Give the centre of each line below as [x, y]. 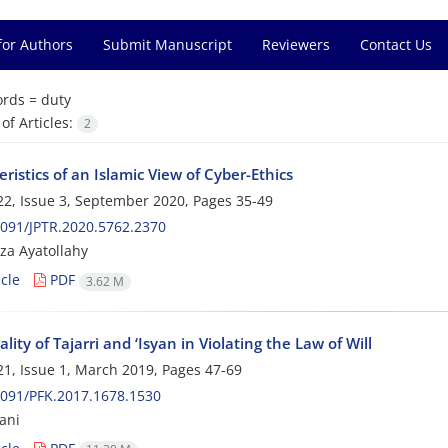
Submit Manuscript [167, 44]
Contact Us [396, 44]
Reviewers [296, 44]
